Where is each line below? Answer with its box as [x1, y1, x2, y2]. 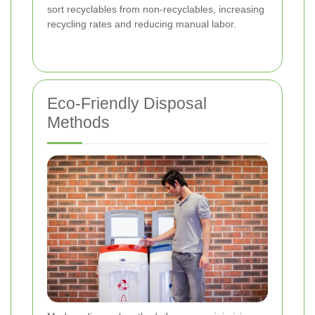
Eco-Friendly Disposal [47, 94, 207, 112]
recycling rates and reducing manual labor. [47, 18, 236, 30]
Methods [47, 112, 110, 131]
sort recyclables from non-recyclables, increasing [47, 3, 264, 15]
